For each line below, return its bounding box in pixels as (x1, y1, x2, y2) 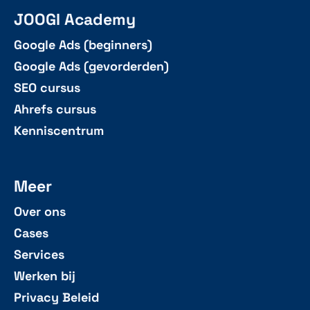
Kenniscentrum (14, 122, 104, 138)
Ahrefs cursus (14, 101, 96, 117)
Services (14, 246, 64, 262)
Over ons (14, 203, 66, 219)
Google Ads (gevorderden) (14, 58, 169, 74)
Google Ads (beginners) (14, 37, 152, 53)
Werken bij (14, 268, 75, 284)
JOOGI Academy (14, 9, 136, 30)
